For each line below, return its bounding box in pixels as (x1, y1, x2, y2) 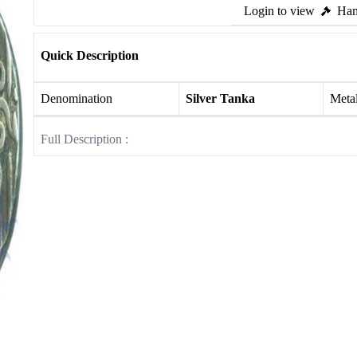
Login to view (244, 4, 315, 18)
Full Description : (41, 132, 128, 146)
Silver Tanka (185, 92, 255, 105)
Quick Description (41, 49, 139, 62)
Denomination (41, 92, 112, 105)
